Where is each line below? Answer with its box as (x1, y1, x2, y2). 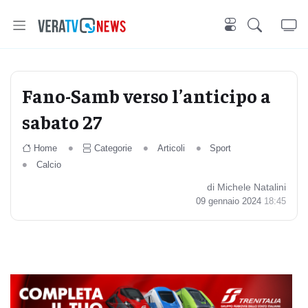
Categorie (93, 143, 132, 153)
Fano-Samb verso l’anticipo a (22, 83, 271, 107)
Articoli (157, 143, 185, 153)
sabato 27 (22, 109, 102, 133)
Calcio (36, 159, 61, 170)
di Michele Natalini (207, 181, 286, 192)
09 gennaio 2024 (196, 196, 264, 206)
